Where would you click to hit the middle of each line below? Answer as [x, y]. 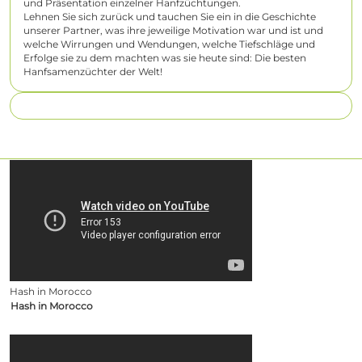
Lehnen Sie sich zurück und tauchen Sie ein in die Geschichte [170, 17]
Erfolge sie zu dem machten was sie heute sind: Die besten [165, 58]
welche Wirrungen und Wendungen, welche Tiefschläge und [169, 44]
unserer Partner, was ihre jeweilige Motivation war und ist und [173, 31]
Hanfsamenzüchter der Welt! [93, 72]
